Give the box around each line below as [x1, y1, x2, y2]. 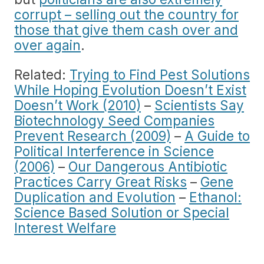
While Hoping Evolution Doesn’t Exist [14, 82, 246, 98]
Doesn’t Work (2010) [14, 97, 141, 113]
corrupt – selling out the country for [14, 6, 239, 22]
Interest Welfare [14, 220, 116, 236]
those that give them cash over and [14, 22, 238, 38]
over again [14, 37, 81, 53]
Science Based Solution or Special [14, 204, 229, 220]
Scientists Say [154, 97, 244, 113]
